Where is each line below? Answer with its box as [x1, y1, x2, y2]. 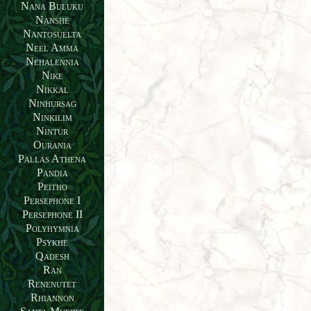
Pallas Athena [18, 153, 86, 165]
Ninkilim [32, 111, 72, 124]
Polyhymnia [25, 222, 79, 235]
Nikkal [35, 83, 69, 96]
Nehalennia [25, 56, 79, 68]
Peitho [37, 180, 67, 193]
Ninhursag [28, 97, 76, 110]
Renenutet [28, 278, 76, 290]
